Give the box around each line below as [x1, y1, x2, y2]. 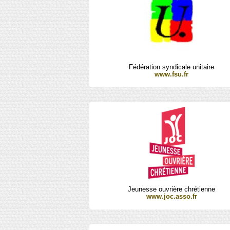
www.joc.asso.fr [146, 193, 197, 201]
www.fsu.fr [155, 70, 189, 79]
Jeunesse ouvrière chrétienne [128, 185, 216, 194]
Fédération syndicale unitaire [129, 63, 215, 71]
